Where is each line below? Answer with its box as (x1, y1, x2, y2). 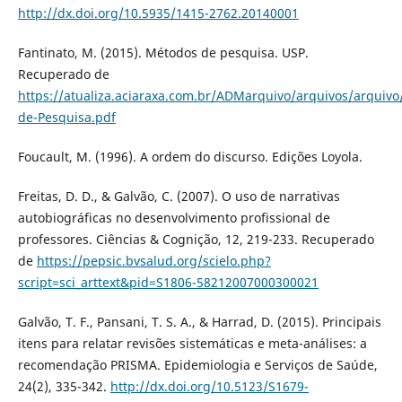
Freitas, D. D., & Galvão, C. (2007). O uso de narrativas (17, 188, 340, 205)
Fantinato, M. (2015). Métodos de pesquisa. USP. (17, 44, 309, 62)
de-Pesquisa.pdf (17, 109, 116, 127)
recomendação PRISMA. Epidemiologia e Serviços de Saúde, (17, 356, 378, 374)
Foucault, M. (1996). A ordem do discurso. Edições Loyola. (17, 148, 363, 166)
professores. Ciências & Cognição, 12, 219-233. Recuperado (17, 231, 374, 249)
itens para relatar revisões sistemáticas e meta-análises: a (17, 335, 367, 353)
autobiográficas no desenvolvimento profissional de (17, 209, 330, 227)
